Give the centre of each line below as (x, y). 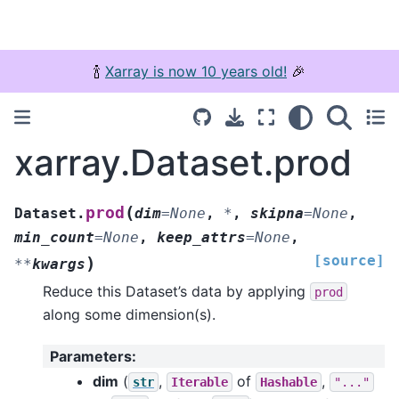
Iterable (199, 382)
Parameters (91, 357)
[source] (349, 260)
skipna (277, 213)
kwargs (59, 264)
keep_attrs (201, 237)
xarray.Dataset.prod (183, 163)
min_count (54, 237)
